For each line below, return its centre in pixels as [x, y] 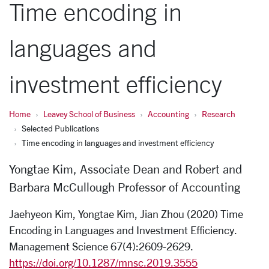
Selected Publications [60, 128]
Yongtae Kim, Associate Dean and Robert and [125, 169]
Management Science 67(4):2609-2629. [101, 246]
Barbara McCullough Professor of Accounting [125, 187]
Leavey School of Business [89, 114]
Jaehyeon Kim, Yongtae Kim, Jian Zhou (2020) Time [126, 214]
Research [219, 114]
